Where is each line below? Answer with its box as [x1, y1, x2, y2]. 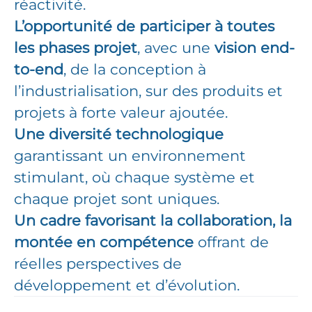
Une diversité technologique [14, 125, 224, 143]
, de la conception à [63, 61, 206, 78]
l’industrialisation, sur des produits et [14, 82, 283, 100]
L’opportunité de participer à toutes [14, 17, 274, 35]
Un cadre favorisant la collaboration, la [14, 212, 292, 229]
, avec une [137, 39, 214, 56]
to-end [14, 61, 63, 78]
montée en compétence [14, 233, 198, 251]
